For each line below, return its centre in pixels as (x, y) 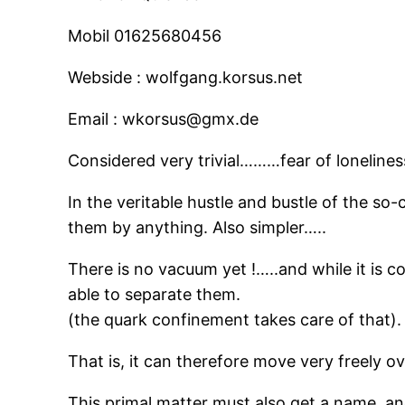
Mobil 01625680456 (145, 36)
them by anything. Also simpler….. (198, 228)
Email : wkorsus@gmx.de (164, 119)
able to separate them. (155, 295)
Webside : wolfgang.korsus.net (186, 78)
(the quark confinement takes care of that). (235, 320)
